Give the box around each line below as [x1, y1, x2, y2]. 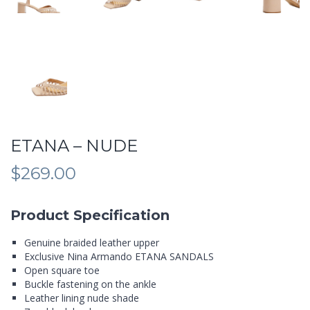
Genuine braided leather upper [24, 236, 159, 250]
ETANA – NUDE [10, 136, 138, 156]
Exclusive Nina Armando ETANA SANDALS [24, 250, 214, 264]
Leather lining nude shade [24, 291, 139, 305]
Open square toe [24, 264, 100, 277]
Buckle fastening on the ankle [24, 277, 156, 291]
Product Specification [10, 207, 170, 224]
